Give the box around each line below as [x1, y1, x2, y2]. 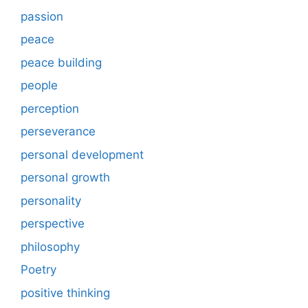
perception [21, 101, 79, 115]
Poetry [21, 263, 56, 277]
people [21, 78, 58, 93]
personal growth [21, 170, 110, 185]
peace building [21, 55, 102, 69]
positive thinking [21, 285, 110, 300]
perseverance [21, 124, 96, 139]
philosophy [21, 239, 80, 254]
